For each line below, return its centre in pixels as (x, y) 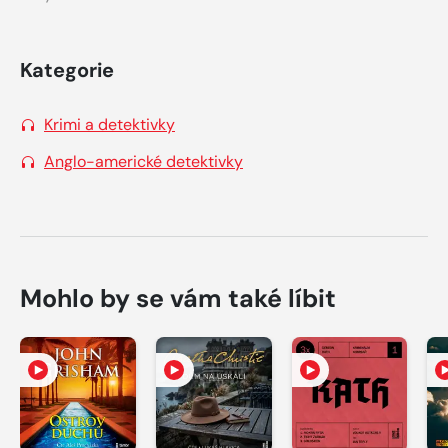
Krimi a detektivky (109, 124)
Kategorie (67, 69)
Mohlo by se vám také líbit (178, 298)
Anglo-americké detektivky (143, 161)
